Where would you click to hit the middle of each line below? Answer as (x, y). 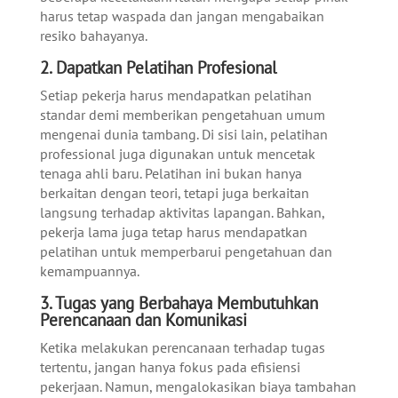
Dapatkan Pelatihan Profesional (166, 68)
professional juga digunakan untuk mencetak (177, 154)
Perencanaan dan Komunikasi (143, 320)
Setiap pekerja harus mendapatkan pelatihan (175, 96)
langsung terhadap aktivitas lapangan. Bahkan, (182, 213)
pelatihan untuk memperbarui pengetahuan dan (186, 252)
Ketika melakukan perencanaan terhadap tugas (182, 348)
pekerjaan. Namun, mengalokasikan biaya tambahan (198, 387)
